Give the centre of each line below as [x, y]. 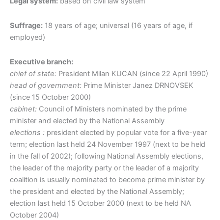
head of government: [46, 85]
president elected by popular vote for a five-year [126, 132]
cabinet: [23, 109]
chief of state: [33, 73]
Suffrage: [26, 25]
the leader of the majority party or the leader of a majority [104, 168]
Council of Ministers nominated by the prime [112, 109]
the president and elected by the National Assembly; [97, 191]
